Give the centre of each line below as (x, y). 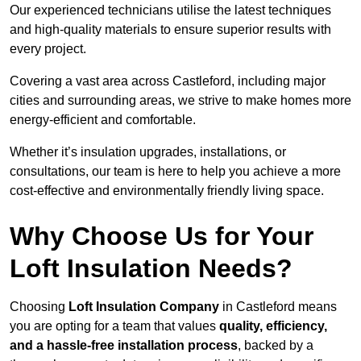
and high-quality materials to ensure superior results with (170, 30)
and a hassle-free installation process (124, 346)
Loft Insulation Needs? (151, 269)
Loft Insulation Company (144, 307)
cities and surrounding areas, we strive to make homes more (180, 101)
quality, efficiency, (273, 326)
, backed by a (276, 346)
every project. (48, 49)
